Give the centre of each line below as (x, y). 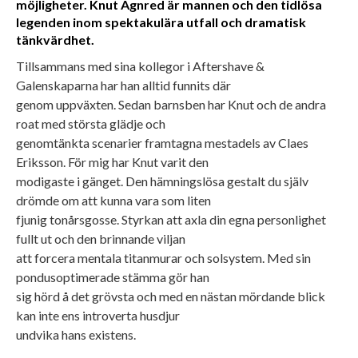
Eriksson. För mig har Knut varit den (112, 161)
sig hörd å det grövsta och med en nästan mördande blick (171, 296)
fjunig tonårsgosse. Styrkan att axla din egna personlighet (171, 219)
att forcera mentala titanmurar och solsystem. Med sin (163, 257)
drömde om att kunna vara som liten (113, 200)
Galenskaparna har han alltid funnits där (123, 85)
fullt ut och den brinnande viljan (101, 238)
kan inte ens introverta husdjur (98, 315)
